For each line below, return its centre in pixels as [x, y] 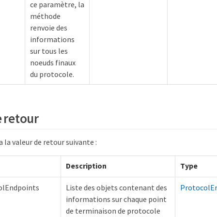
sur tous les [49, 51]
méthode [45, 16]
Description [86, 165]
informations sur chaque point [116, 199]
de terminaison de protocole [113, 210]
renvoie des [49, 27]
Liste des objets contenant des [116, 187]
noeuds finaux [53, 62]
